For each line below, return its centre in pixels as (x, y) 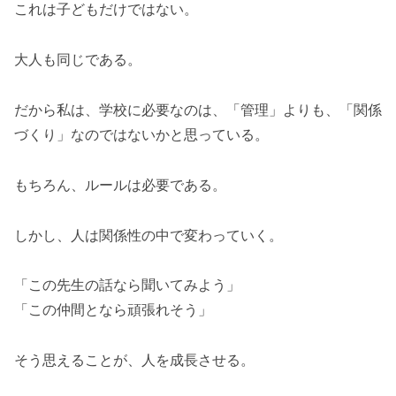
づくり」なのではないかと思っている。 (141, 135)
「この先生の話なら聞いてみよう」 (127, 285)
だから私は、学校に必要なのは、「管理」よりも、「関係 (198, 110)
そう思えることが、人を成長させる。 (134, 360)
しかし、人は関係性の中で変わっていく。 (148, 235)
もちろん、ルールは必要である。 (120, 184)
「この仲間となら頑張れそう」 (113, 310)
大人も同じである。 (78, 60)
